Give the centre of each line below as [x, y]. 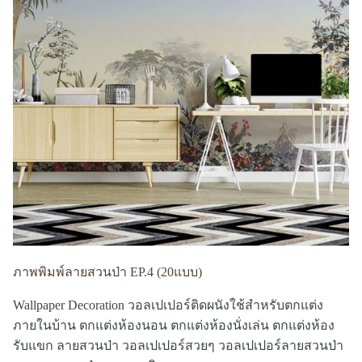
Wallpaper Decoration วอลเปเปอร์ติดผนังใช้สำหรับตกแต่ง [168, 305]
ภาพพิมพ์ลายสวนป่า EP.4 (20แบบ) [107, 272]
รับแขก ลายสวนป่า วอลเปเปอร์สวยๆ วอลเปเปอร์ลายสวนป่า [178, 345]
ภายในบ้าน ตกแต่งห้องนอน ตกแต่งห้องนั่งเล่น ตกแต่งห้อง [174, 325]
